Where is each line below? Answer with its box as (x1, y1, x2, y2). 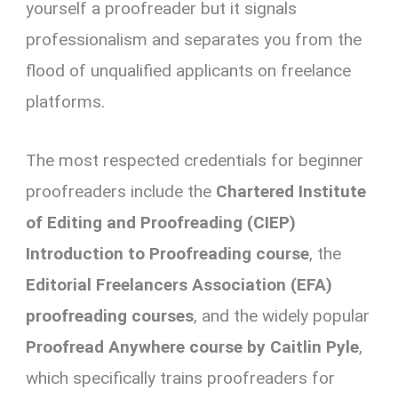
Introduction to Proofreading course (26, 243, 310, 264)
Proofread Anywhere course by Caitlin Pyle (26, 336, 360, 357)
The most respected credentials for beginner (26, 149, 364, 171)
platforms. (26, 92, 106, 113)
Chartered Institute (216, 180, 367, 202)
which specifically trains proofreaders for (26, 367, 336, 388)
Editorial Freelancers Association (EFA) (26, 274, 333, 295)
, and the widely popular (194, 305, 370, 326)
